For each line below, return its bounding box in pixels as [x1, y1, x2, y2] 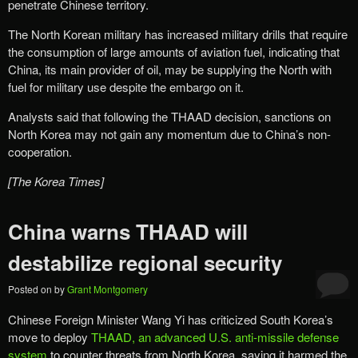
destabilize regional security [8, 248, 282, 278]
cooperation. [8, 142, 72, 160]
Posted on [8, 282, 54, 296]
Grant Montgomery [67, 282, 148, 296]
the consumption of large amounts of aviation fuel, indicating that [8, 42, 340, 60]
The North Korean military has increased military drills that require [8, 25, 348, 42]
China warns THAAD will [8, 217, 248, 247]
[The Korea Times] [8, 172, 104, 189]
